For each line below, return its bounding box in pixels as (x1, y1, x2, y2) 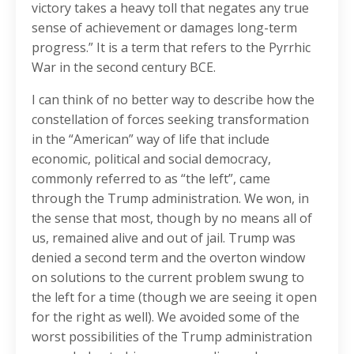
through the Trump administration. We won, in (32, 190, 309, 208)
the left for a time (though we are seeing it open (32, 288, 317, 307)
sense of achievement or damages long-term (32, 19, 297, 37)
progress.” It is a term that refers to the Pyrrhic (32, 39, 311, 57)
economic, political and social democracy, (32, 150, 271, 168)
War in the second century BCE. (32, 58, 216, 77)
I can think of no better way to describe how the (32, 91, 314, 109)
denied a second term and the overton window (32, 249, 305, 267)
